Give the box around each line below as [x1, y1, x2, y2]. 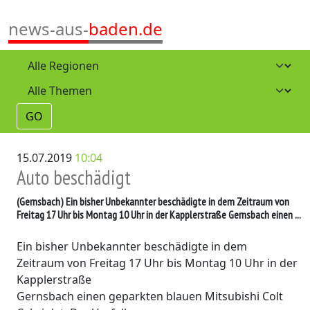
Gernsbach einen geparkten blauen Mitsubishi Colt [17, 289, 283, 304]
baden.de [89, 17, 163, 40]
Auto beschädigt [17, 165, 131, 190]
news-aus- [8, 17, 89, 40]
